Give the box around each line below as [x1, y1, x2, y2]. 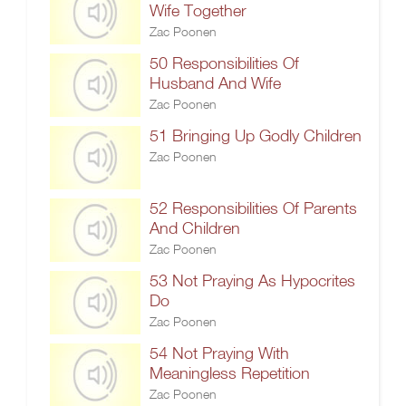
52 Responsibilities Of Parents [150, 198, 357, 217]
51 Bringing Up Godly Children [150, 126, 362, 145]
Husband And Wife [150, 73, 281, 92]
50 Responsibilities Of [150, 53, 299, 72]
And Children [150, 218, 240, 237]
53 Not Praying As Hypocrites [150, 271, 355, 290]
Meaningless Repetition [150, 363, 310, 382]
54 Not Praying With [150, 343, 289, 362]
